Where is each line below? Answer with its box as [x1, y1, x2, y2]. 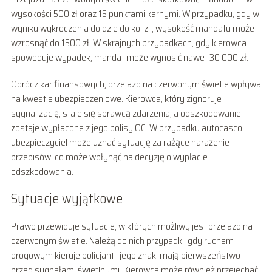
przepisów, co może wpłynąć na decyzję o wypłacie [10, 149, 208, 165]
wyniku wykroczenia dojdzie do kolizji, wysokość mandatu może [10, 20, 254, 36]
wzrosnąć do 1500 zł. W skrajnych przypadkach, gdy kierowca [10, 35, 246, 50]
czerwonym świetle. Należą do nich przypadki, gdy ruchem [10, 233, 234, 248]
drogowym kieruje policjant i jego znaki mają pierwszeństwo [10, 247, 240, 263]
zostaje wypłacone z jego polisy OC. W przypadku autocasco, [10, 120, 244, 135]
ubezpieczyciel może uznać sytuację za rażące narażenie [10, 134, 229, 150]
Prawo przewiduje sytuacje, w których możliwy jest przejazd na [10, 218, 253, 234]
